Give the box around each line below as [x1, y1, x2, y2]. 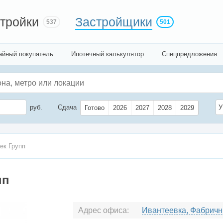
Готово [85, 104, 105, 112]
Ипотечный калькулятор [71, 50, 144, 58]
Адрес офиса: [78, 206, 129, 215]
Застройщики [75, 15, 152, 29]
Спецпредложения [162, 50, 217, 58]
